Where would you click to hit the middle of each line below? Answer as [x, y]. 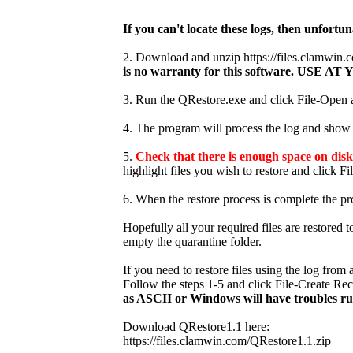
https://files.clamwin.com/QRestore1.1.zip [227, 341]
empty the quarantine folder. [192, 242]
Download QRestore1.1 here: [196, 327]
